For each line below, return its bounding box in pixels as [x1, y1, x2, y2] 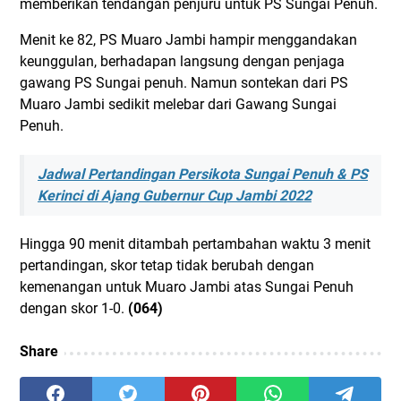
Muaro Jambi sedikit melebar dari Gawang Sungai [20, 96, 337, 114]
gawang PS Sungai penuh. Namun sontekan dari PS [20, 74, 348, 92]
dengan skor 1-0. [20, 300, 128, 318]
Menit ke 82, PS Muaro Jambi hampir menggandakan [20, 31, 357, 49]
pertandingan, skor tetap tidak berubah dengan [20, 257, 314, 275]
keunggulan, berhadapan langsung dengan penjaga [20, 53, 345, 71]
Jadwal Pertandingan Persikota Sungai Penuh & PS [38, 166, 368, 183]
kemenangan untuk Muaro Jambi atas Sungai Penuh [20, 278, 354, 296]
